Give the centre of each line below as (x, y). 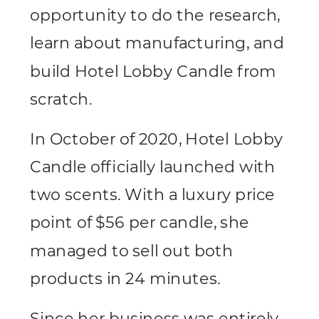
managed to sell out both (132, 251)
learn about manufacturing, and (157, 43)
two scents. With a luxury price (153, 195)
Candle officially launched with (153, 167)
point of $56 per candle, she (140, 223)
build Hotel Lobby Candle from (153, 71)
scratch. (61, 99)
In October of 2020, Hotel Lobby (157, 139)
